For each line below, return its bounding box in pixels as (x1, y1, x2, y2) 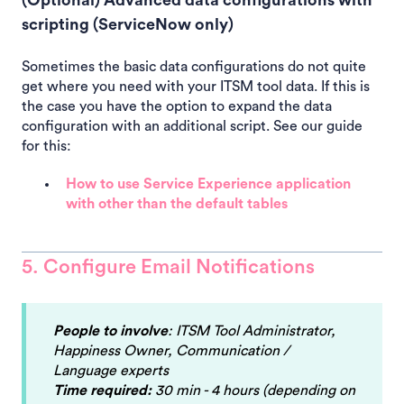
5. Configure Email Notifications (22, 257, 315, 278)
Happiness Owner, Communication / (53, 343, 289, 358)
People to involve (53, 323, 168, 338)
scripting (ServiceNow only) (22, 15, 234, 32)
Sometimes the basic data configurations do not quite (22, 60, 366, 75)
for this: (22, 139, 71, 154)
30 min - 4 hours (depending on (151, 382, 355, 398)
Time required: (53, 382, 151, 398)
